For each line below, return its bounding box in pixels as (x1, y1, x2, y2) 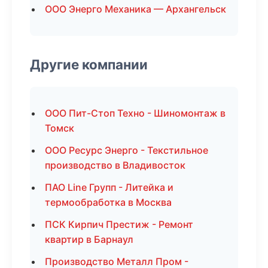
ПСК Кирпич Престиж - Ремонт (45, 218, 193, 230)
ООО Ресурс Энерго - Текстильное (45, 144, 208, 156)
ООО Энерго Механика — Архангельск (45, 3, 226, 15)
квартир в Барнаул (45, 233, 133, 245)
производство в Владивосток (45, 159, 185, 171)
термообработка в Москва (45, 196, 172, 208)
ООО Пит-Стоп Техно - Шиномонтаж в (45, 107, 226, 119)
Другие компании (30, 56, 148, 72)
